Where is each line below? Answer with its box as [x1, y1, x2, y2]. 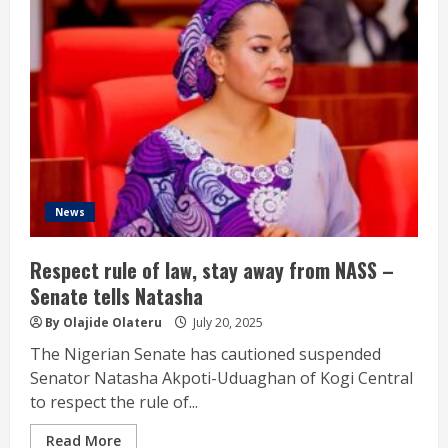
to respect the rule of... [30, 390, 198, 413]
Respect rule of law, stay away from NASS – [30, 254, 394, 285]
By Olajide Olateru [42, 313, 165, 331]
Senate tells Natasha [30, 280, 203, 311]
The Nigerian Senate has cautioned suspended [30, 342, 381, 365]
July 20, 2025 [190, 313, 263, 331]
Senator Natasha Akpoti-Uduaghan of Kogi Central [30, 366, 413, 389]
